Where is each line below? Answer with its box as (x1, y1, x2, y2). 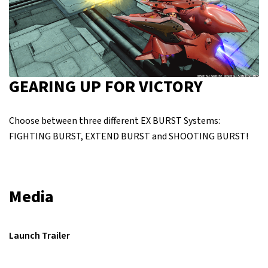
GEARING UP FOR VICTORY (9, 74, 203, 99)
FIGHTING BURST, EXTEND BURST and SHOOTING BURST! (9, 129, 248, 143)
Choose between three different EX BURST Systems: (9, 114, 220, 127)
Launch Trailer (9, 229, 70, 242)
